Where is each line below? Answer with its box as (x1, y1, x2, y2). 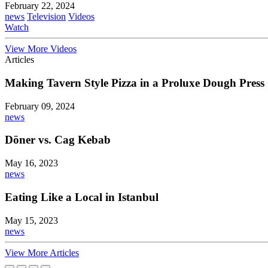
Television (27, 11, 66, 22)
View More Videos (5, 44, 77, 54)
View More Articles (5, 247, 79, 258)
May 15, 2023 (5, 215, 58, 226)
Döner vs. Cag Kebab (5, 133, 111, 147)
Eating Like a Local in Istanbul (5, 190, 159, 203)
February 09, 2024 (5, 100, 75, 111)
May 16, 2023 (5, 158, 58, 169)
